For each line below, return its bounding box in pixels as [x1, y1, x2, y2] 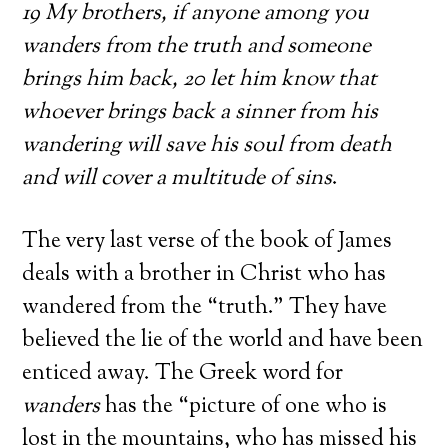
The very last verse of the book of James [22, 225, 393, 258]
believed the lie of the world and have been [22, 324, 424, 357]
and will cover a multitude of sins [22, 162, 333, 195]
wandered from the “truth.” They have [22, 291, 388, 324]
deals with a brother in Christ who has [22, 258, 387, 291]
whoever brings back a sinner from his [22, 96, 379, 129]
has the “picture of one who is [105, 390, 388, 423]
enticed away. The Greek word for [22, 357, 344, 390]
